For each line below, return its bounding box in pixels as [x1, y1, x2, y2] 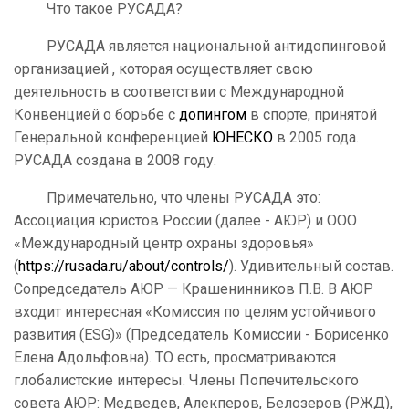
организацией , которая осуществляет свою [14, 60, 313, 79]
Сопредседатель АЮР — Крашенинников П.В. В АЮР [14, 280, 373, 299]
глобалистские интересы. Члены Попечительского [14, 372, 359, 390]
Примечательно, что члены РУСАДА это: [14, 189, 320, 207]
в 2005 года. [273, 129, 359, 147]
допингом [179, 106, 246, 124]
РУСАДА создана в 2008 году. [14, 152, 216, 170]
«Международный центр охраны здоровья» [14, 235, 314, 253]
